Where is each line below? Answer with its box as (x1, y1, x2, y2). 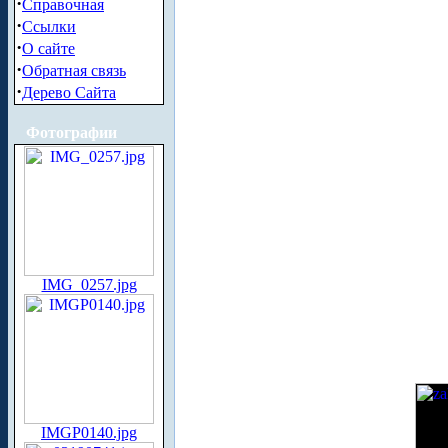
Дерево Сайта (22, 84, 116, 101)
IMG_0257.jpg (41, 276, 137, 293)
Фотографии (26, 124, 117, 141)
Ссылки (22, 18, 76, 35)
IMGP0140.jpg (41, 424, 137, 441)
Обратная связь (22, 62, 126, 79)
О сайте (22, 40, 75, 57)
